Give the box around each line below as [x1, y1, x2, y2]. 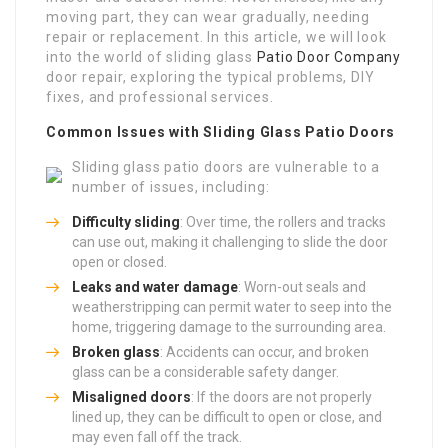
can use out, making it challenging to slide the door [72, 233, 388, 250]
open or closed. [72, 253, 167, 270]
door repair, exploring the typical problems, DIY [46, 68, 375, 85]
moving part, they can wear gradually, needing [46, 8, 370, 25]
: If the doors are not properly [191, 388, 372, 405]
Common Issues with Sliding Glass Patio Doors [46, 123, 396, 140]
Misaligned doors [72, 388, 191, 405]
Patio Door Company [256, 48, 402, 65]
